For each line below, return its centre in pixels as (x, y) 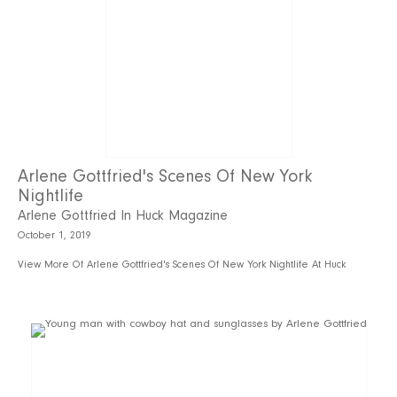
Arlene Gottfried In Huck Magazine (123, 215)
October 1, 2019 (54, 235)
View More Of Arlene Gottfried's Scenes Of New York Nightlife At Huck (182, 264)
